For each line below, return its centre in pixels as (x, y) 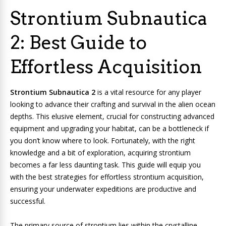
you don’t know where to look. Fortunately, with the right (103, 140)
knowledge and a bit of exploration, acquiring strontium (100, 153)
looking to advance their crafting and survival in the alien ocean (113, 104)
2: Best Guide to (78, 42)
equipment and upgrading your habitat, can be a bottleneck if (109, 128)
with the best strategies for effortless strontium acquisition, (107, 177)
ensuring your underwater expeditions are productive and (103, 189)
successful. (28, 201)
